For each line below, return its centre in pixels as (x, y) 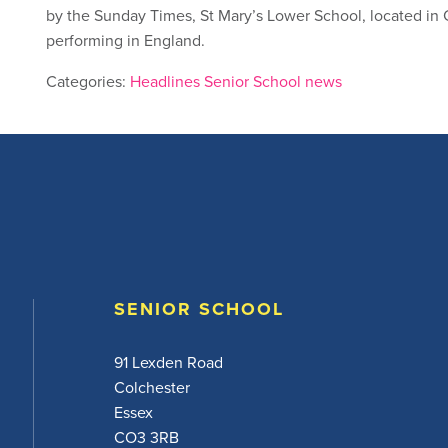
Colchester (151, 386)
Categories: (88, 80)
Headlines (165, 80)
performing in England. (125, 39)
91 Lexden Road (168, 361)
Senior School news (273, 80)
